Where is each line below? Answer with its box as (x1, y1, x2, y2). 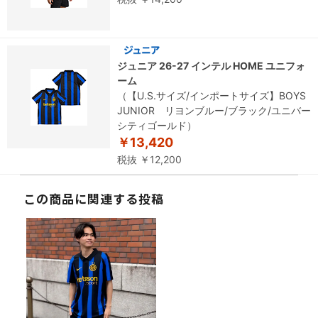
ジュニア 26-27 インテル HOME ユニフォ (117, 60, 305, 72)
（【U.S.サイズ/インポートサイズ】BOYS (117, 89, 306, 102)
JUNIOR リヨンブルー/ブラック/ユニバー (117, 104, 311, 117)
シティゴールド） (117, 119, 197, 132)
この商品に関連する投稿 (23, 190, 165, 208)
